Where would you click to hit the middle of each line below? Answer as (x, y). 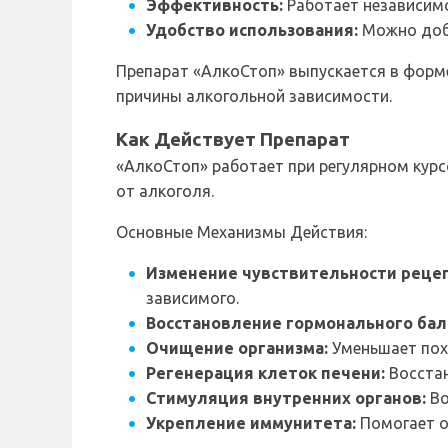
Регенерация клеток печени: (265, 373)
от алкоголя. (165, 191)
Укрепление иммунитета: (251, 423)
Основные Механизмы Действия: (241, 232)
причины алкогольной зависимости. (254, 96)
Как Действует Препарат (233, 140)
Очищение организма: (237, 348)
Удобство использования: (252, 30)
